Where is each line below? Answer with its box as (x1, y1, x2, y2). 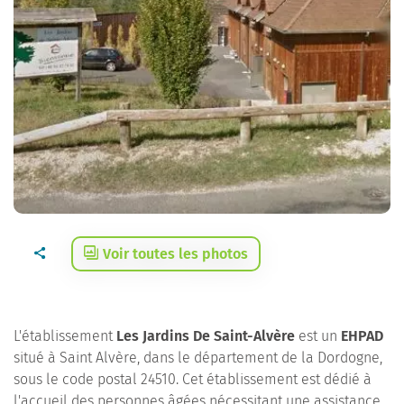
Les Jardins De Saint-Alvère (116, 327, 295, 344)
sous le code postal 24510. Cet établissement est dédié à (14, 371, 372, 388)
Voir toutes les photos (103, 245, 248, 262)
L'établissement (14, 327, 116, 344)
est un (295, 327, 341, 344)
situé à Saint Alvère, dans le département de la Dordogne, (14, 349, 382, 366)
